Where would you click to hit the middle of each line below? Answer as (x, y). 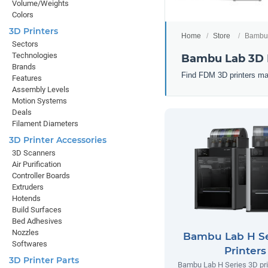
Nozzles (25, 232)
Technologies (35, 55)
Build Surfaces (37, 210)
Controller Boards (41, 176)
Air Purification (36, 164)
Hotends (26, 198)
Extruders (28, 187)
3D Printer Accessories (58, 140)
